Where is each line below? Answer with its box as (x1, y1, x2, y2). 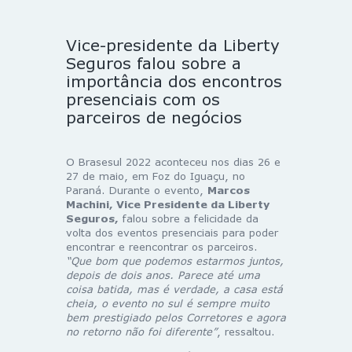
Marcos (207, 183, 250, 196)
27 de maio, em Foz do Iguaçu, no (66, 169, 245, 182)
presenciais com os (66, 89, 220, 108)
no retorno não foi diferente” (66, 324, 217, 338)
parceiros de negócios (66, 107, 242, 126)
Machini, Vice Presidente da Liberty (66, 197, 269, 211)
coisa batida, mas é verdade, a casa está (66, 282, 283, 295)
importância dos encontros (66, 71, 282, 90)
